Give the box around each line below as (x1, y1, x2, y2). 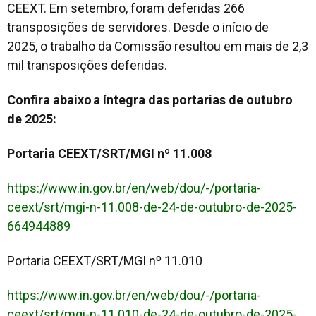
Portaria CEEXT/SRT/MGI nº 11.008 (7, 145, 214, 161)
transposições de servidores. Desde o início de (7, 19, 269, 35)
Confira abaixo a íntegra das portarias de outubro (7, 92, 293, 107)
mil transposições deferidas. (7, 57, 167, 73)
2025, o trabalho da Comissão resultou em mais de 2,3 (7, 38, 308, 54)
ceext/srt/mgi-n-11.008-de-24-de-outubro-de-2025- (7, 199, 297, 214)
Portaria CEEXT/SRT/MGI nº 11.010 (7, 253, 205, 268)
